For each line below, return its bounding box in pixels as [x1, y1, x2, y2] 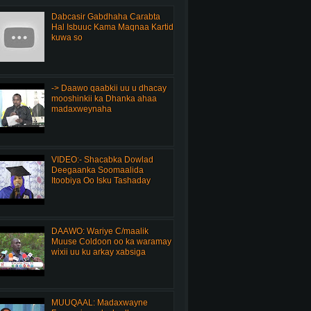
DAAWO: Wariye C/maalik [51, 226, 149, 236]
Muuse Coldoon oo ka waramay [51, 236, 171, 246]
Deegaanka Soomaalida [51, 165, 144, 175]
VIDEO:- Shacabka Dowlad [51, 154, 153, 165]
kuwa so [51, 33, 83, 43]
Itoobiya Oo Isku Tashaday [51, 175, 151, 185]
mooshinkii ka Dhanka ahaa [51, 94, 157, 104]
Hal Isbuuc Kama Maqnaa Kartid [51, 22, 174, 33]
